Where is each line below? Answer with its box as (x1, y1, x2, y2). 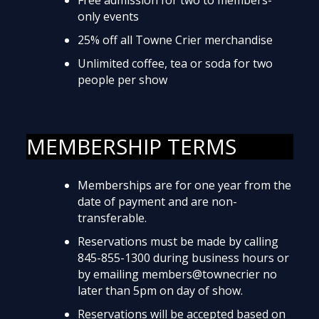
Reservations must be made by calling (77, 234, 278, 250)
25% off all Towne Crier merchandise (77, 31, 273, 48)
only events (77, 8, 139, 24)
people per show (77, 71, 167, 88)
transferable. (77, 210, 147, 226)
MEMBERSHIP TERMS (26, 132, 236, 162)
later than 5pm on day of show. (77, 283, 243, 299)
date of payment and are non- (77, 194, 237, 210)
